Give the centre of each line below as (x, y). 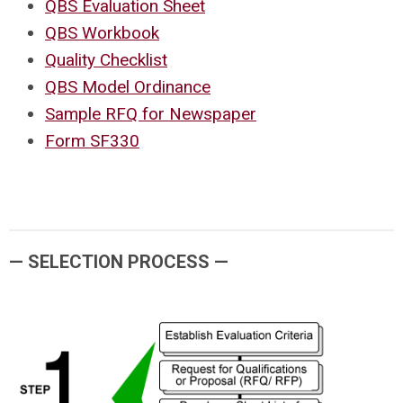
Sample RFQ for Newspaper (151, 114)
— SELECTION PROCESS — (119, 262)
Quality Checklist (106, 60)
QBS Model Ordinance (128, 87)
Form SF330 (92, 141)
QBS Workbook (102, 33)
